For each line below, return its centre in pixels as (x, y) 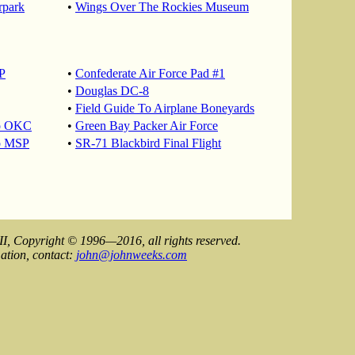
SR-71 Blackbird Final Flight (148, 143)
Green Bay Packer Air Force (147, 126)
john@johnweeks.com (132, 255)
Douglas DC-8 (112, 91)
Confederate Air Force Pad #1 (150, 73)
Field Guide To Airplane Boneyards (165, 108)
